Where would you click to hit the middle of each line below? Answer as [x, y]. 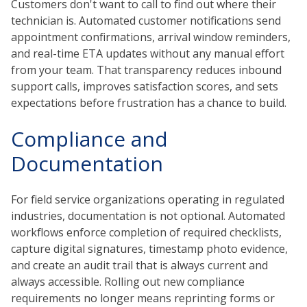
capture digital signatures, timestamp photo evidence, [149, 249]
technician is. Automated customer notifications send [146, 21]
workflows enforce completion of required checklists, [146, 233]
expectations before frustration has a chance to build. [149, 103]
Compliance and [89, 138]
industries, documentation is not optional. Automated [148, 216]
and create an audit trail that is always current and [139, 266]
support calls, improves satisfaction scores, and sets [145, 87]
